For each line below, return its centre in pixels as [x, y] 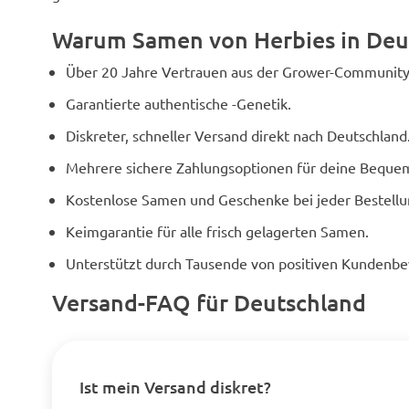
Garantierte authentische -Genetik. [178, 103]
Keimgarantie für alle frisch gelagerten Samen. [217, 231]
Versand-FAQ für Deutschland [209, 302]
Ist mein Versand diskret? [175, 387]
